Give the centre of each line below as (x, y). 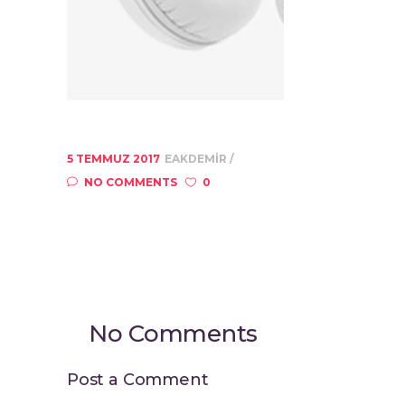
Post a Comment (138, 380)
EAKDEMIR (197, 159)
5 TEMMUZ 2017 (113, 159)
